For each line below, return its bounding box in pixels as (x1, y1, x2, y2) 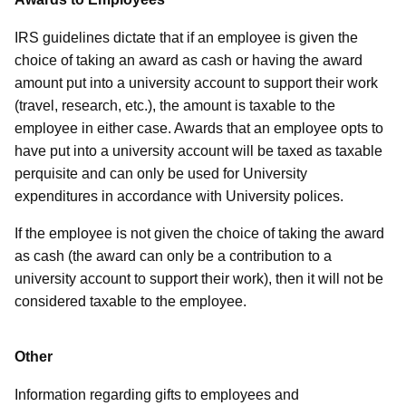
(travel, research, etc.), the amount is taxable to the (14, 98, 335, 114)
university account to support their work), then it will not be (14, 271, 383, 287)
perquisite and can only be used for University (14, 166, 307, 182)
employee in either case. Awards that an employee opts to (14, 121, 383, 137)
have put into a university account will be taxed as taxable (14, 143, 382, 159)
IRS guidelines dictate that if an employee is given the (14, 30, 358, 46)
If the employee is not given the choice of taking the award (14, 226, 384, 242)
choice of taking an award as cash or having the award (14, 53, 362, 69)
